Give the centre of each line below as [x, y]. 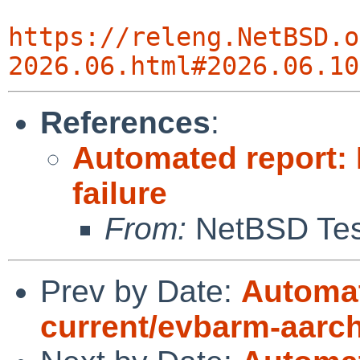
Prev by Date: [141, 291]
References [125, 122]
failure [120, 193]
